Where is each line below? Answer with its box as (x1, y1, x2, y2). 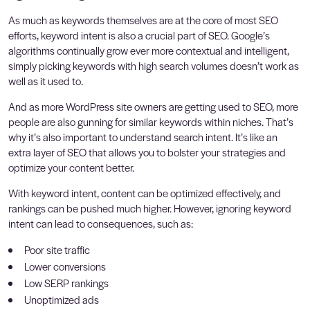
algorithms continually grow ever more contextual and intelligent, (8, 42, 289, 57)
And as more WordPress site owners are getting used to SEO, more (8, 98, 298, 113)
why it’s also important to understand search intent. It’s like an (8, 129, 277, 144)
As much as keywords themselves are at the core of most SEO (8, 12, 278, 27)
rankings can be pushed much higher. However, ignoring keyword (8, 200, 291, 215)
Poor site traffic (24, 241, 90, 257)
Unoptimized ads (24, 291, 99, 307)
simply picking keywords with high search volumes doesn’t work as (8, 57, 299, 73)
